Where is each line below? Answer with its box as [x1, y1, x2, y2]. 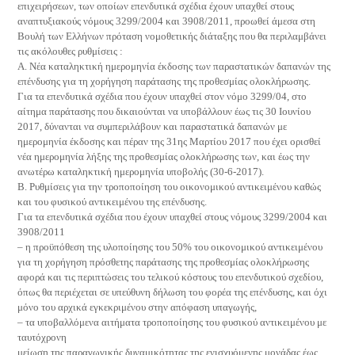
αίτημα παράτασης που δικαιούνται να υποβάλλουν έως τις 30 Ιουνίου [17, 105, 311, 117]
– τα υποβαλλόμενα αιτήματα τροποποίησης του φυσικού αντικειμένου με [17, 316, 327, 328]
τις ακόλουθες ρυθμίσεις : [17, 45, 124, 57]
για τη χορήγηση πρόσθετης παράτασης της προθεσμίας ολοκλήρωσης [17, 256, 310, 268]
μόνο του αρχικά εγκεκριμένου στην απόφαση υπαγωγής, [17, 301, 258, 313]
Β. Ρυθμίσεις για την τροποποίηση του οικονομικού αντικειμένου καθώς [17, 181, 322, 193]
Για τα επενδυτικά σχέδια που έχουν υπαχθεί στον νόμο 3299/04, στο [17, 90, 307, 102]
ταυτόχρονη [17, 331, 67, 343]
